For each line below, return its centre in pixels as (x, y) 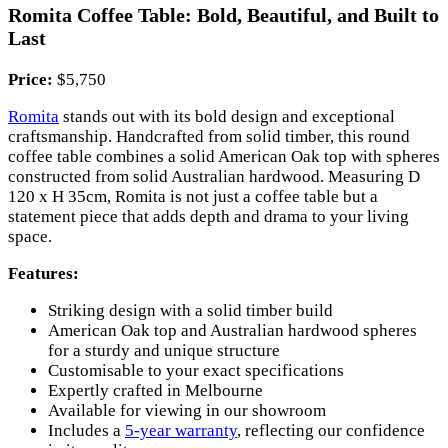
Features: (43, 273)
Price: (30, 79)
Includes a (86, 430)
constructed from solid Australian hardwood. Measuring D (214, 176)
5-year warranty (181, 430)
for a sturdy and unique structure (164, 350)
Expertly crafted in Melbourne (155, 390)
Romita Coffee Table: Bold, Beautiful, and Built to (223, 14)
